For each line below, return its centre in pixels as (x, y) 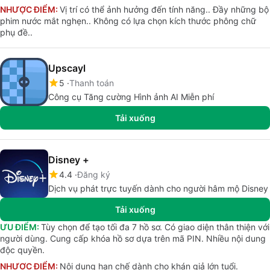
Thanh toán (92, 83)
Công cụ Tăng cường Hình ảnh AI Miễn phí (131, 97)
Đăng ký (94, 174)
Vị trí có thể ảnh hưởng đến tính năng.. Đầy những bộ (164, 9)
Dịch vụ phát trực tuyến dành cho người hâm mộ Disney (158, 188)
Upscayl (67, 68)
